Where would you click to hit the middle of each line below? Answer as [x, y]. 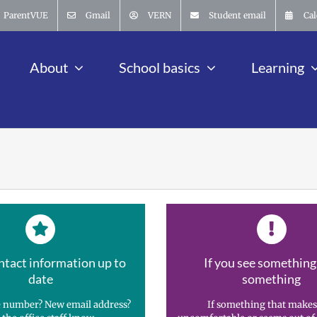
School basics [160, 67]
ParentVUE [26, 15]
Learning [278, 67]
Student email [237, 15]
